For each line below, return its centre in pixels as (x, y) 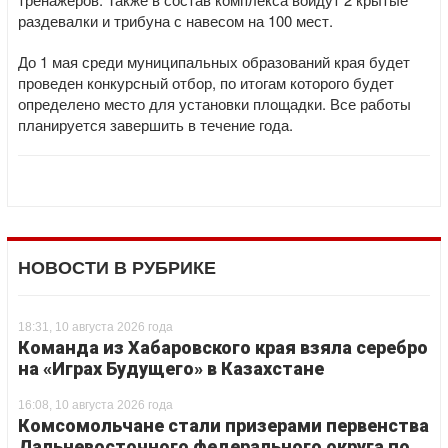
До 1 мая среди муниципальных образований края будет (214, 61)
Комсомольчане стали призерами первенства (223, 425)
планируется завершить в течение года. (155, 124)
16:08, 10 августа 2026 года (95, 405)
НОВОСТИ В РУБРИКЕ (117, 268)
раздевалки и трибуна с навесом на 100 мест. (175, 20)
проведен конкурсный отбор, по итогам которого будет (206, 82)
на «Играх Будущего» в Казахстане (171, 368)
